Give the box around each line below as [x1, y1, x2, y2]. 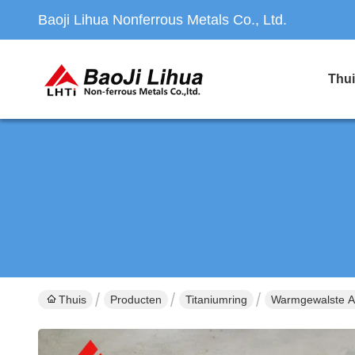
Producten [110, 293, 162, 306]
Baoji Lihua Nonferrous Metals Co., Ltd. [38, 12, 287, 28]
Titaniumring [185, 293, 247, 306]
